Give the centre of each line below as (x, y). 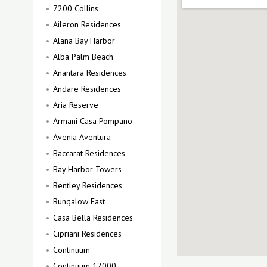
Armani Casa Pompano (93, 121)
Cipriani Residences (87, 234)
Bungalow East (79, 201)
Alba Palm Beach (83, 57)
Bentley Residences (88, 185)
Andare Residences (87, 89)
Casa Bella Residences (93, 218)
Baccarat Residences (89, 153)
